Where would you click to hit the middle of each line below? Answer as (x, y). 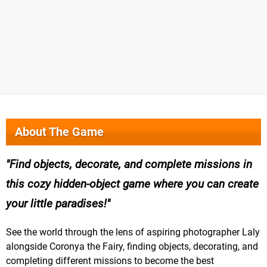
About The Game (59, 132)
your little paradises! (56, 204)
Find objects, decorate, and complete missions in (131, 164)
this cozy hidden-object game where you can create (132, 184)
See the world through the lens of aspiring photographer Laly (133, 232)
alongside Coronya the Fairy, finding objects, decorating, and (132, 247)
